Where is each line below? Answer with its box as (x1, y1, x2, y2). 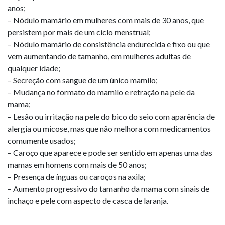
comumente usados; (8, 136, 76, 145)
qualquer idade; (8, 63, 60, 73)
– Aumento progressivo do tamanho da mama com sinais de (8, 184, 209, 193)
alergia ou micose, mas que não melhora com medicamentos (8, 124, 211, 133)
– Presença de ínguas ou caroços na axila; (8, 172, 146, 181)
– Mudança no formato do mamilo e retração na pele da (8, 87, 195, 97)
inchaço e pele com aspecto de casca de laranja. (8, 196, 168, 205)
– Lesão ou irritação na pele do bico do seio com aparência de (8, 111, 215, 121)
